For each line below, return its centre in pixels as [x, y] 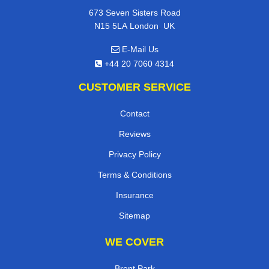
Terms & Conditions [134, 174]
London [144, 26]
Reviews [134, 134]
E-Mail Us [139, 49]
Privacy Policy [134, 154]
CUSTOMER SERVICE [134, 87]
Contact [134, 113]
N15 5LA [111, 26]
